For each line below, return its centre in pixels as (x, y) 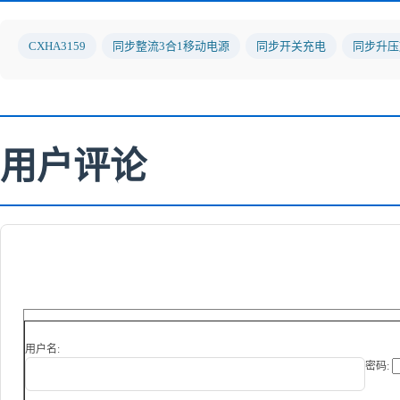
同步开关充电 (291, 46)
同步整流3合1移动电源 (171, 46)
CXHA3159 (57, 46)
